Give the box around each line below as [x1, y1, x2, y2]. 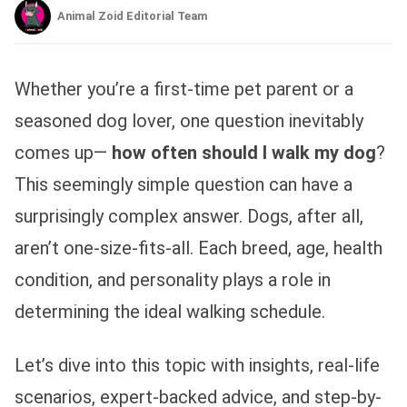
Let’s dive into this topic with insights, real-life [15, 353, 380, 376]
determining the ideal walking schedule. [15, 300, 325, 323]
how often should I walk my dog [112, 141, 376, 164]
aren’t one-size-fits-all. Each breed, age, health [15, 236, 382, 259]
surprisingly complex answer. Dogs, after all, [15, 204, 363, 227]
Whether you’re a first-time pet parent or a [15, 77, 353, 100]
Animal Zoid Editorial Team [57, 8, 208, 23]
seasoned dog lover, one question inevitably [15, 109, 363, 132]
